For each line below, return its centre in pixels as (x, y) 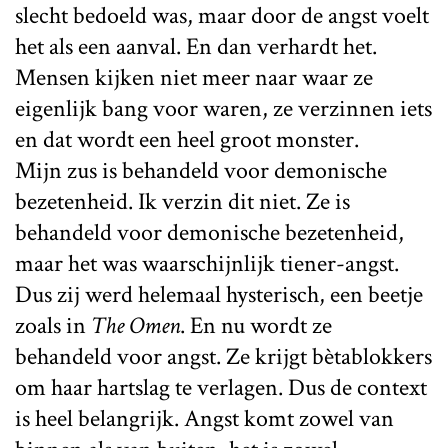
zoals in (50, 325)
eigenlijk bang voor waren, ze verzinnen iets (223, 108)
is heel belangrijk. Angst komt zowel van (204, 418)
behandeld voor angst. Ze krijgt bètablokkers (223, 356)
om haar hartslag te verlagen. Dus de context (221, 387)
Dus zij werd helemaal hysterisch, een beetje (219, 294)
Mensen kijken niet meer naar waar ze (194, 77)
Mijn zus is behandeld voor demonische (201, 170)
